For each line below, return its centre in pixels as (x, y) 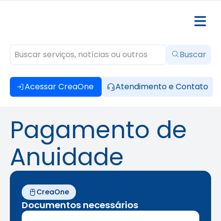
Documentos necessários (80, 205)
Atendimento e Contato (162, 87)
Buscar (193, 55)
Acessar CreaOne (59, 87)
